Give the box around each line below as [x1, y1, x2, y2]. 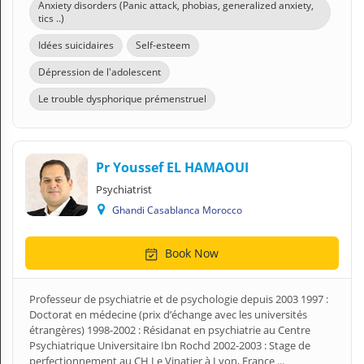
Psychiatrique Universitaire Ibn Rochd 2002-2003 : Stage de [29, 338, 310, 353]
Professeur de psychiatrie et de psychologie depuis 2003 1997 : [29, 292, 328, 306]
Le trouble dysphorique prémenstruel [38, 92, 206, 106]
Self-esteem [136, 38, 190, 52]
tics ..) [38, 11, 64, 25]
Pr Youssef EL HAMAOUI [96, 158, 249, 176]
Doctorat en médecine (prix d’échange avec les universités [29, 307, 307, 322]
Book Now [162, 245, 219, 261]
